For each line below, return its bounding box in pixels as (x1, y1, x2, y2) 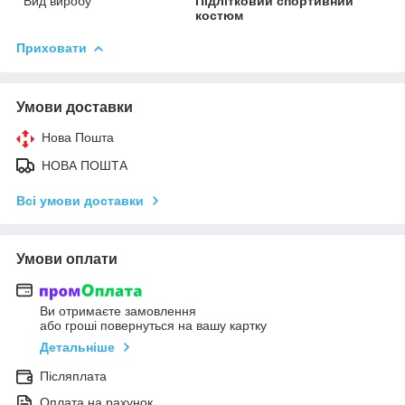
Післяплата (40, 369, 107, 384)
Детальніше (40, 340, 115, 355)
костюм (195, 7, 244, 23)
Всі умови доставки (16, 193, 144, 208)
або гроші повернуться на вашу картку (40, 318, 267, 334)
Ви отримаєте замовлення (40, 304, 196, 319)
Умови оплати (16, 250, 118, 267)
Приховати (16, 40, 87, 55)
